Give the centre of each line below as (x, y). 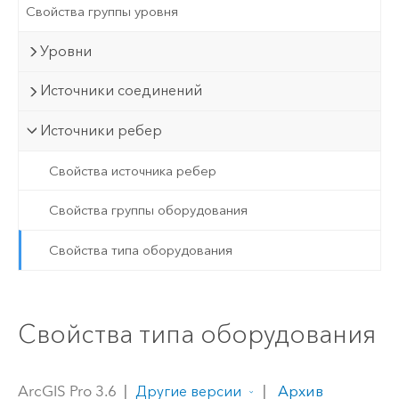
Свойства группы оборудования (148, 211)
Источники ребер (102, 131)
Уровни (66, 51)
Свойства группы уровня (102, 12)
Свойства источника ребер (132, 171)
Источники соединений (122, 91)
